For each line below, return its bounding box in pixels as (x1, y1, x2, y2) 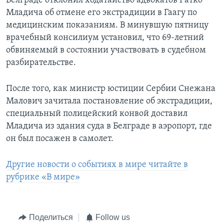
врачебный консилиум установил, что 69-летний (6, 33, 204, 43)
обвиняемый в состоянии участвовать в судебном (6, 45, 206, 55)
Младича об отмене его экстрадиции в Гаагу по (6, 8, 197, 18)
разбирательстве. (6, 58, 76, 68)
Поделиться (28, 213, 73, 222)
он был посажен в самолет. (6, 134, 113, 144)
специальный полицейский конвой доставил (6, 109, 187, 119)
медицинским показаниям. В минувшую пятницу (6, 20, 208, 30)
